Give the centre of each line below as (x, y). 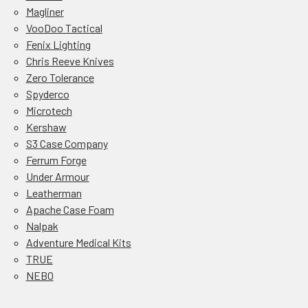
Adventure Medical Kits (78, 242)
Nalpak (42, 226)
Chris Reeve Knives (70, 61)
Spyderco (47, 94)
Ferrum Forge (56, 160)
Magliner (45, 11)
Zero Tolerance (60, 77)
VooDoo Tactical (64, 28)
